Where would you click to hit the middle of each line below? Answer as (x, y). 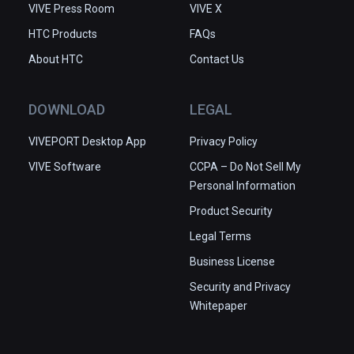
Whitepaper (218, 305)
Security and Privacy (240, 286)
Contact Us (217, 59)
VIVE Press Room (72, 8)
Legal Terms (220, 236)
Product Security (231, 211)
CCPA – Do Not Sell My (245, 166)
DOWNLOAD (67, 109)
